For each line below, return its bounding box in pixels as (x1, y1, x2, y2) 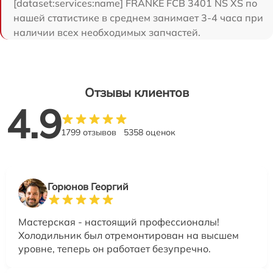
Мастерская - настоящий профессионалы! (18, 215, 219, 228)
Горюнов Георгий (48, 180, 129, 193)
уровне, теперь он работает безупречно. (18, 242, 211, 255)
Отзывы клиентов (84, 84, 189, 100)
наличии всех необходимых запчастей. (13, 26, 200, 38)
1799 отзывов (61, 126, 116, 138)
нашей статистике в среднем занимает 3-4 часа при (13, 11, 263, 24)
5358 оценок (124, 126, 175, 138)
